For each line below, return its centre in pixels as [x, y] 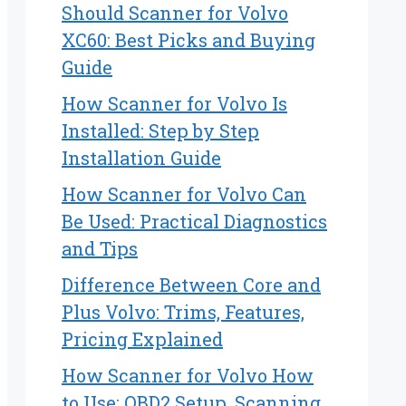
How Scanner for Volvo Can [184, 194]
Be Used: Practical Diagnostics [194, 222]
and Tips [100, 249]
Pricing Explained [142, 339]
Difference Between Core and [191, 285]
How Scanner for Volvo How [188, 376]
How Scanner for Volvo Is [174, 104]
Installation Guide [141, 158]
